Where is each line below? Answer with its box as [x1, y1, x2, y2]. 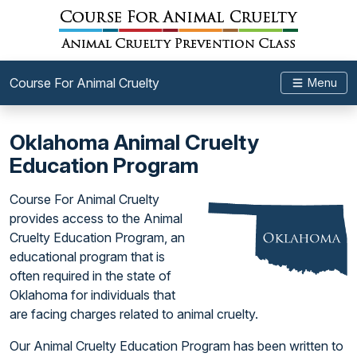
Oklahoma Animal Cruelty [10, 129, 259, 155]
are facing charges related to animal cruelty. [10, 306, 258, 322]
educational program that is [10, 249, 165, 265]
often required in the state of [10, 268, 171, 284]
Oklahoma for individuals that [10, 287, 175, 303]
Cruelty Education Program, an [10, 229, 185, 245]
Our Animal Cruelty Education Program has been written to [10, 338, 343, 354]
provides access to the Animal [10, 210, 182, 226]
